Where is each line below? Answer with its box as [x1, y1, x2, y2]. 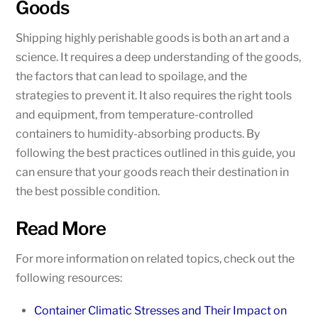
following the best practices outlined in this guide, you [16, 146, 296, 160]
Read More [16, 217, 106, 240]
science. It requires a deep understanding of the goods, [16, 50, 302, 65]
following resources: [16, 271, 123, 285]
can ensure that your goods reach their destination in [16, 165, 290, 180]
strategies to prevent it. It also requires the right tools [16, 89, 292, 103]
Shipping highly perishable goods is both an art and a [16, 31, 290, 45]
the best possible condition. [16, 185, 160, 199]
